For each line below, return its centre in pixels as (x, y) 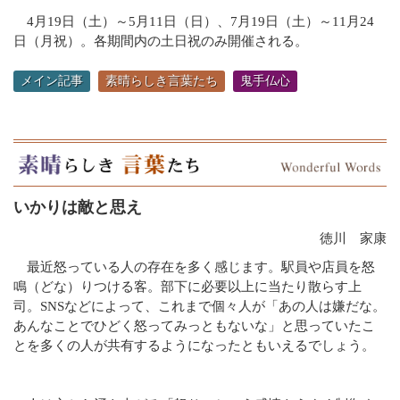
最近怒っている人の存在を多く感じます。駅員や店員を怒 (194, 267)
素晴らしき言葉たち (162, 81)
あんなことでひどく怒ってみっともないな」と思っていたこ (194, 325)
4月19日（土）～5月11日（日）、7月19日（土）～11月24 (194, 22)
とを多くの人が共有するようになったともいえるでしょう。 (194, 345)
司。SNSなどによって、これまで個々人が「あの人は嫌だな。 (200, 306)
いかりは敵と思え (88, 207)
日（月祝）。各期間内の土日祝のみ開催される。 (161, 42)
